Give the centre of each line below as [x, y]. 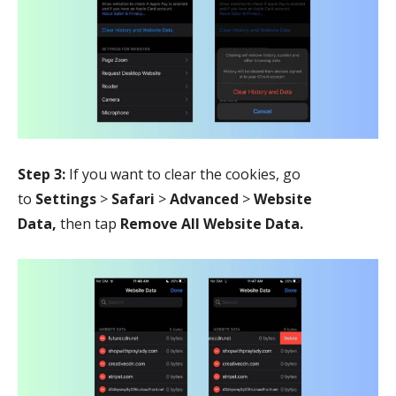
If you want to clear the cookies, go [183, 174]
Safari [133, 198]
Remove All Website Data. [212, 223]
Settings [68, 198]
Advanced [204, 198]
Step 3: [42, 174]
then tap [88, 223]
